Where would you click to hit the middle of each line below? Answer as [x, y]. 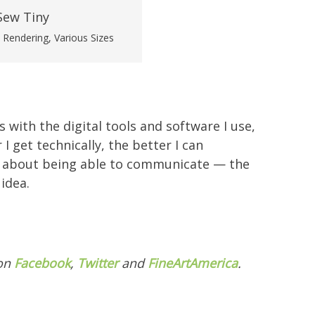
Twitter [98, 263]
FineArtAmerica [193, 263]
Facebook [42, 263]
